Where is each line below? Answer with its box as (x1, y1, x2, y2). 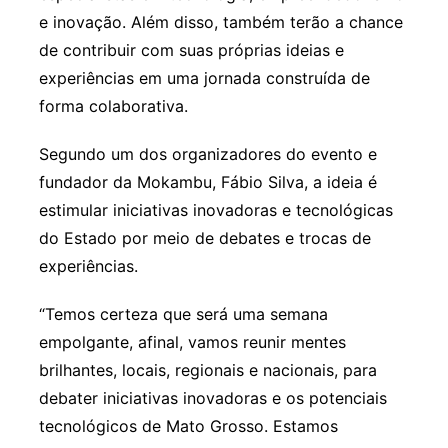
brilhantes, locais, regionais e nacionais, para (38, 360, 377, 381)
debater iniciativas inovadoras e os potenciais (38, 388, 387, 409)
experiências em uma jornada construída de (38, 68, 370, 89)
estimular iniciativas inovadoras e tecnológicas (38, 200, 393, 221)
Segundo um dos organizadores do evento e (38, 144, 377, 165)
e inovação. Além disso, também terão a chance (38, 12, 403, 33)
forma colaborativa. (38, 96, 188, 117)
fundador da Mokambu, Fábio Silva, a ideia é (38, 172, 377, 193)
